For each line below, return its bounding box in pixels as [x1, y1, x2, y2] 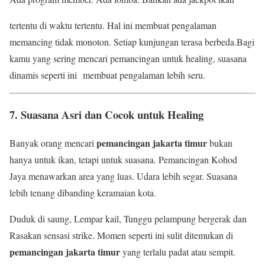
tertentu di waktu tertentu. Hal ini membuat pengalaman [9, 18, 216, 31]
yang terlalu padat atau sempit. [120, 245, 235, 258]
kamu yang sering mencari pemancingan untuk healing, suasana [9, 51, 247, 64]
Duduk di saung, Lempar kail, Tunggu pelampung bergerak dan [9, 212, 247, 225]
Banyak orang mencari [9, 137, 96, 150]
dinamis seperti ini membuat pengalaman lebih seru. [9, 68, 205, 81]
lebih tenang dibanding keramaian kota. [9, 186, 156, 199]
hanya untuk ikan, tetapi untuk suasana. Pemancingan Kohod [9, 153, 237, 166]
